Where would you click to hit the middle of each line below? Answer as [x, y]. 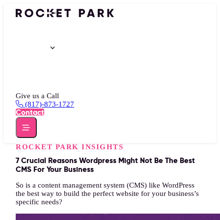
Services [33, 46]
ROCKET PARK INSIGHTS [69, 147]
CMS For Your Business [55, 169]
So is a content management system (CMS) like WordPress [105, 185]
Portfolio [33, 28]
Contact [30, 112]
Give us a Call [37, 96]
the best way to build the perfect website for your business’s [107, 194]
